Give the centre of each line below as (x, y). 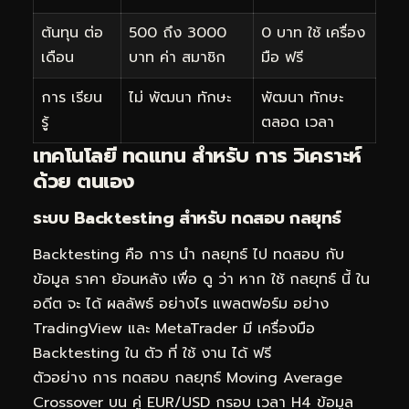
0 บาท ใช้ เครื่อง (313, 33)
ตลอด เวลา (298, 123)
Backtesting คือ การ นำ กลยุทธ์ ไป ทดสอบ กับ (189, 254)
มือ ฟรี (282, 58)
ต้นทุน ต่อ (72, 33)
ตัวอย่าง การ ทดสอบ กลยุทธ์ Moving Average (188, 378)
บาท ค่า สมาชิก (177, 58)
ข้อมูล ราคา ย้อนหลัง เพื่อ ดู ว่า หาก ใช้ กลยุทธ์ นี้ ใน (201, 279)
